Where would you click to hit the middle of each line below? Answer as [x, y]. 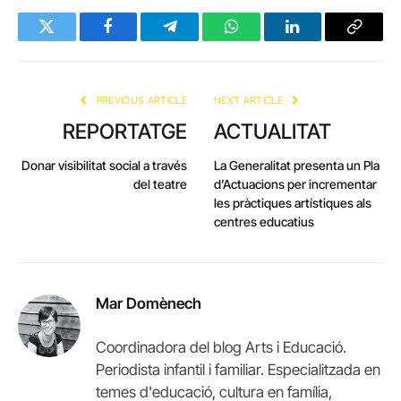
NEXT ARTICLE [250, 101]
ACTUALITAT [273, 132]
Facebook [138, 40]
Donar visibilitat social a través [104, 166]
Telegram [199, 40]
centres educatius [264, 222]
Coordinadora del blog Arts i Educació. [221, 348]
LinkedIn [321, 40]
